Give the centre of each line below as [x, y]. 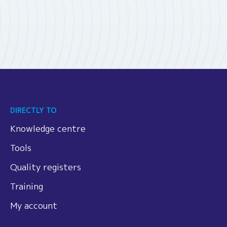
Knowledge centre [48, 129]
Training [27, 186]
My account [34, 206]
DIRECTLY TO [33, 110]
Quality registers [46, 167]
